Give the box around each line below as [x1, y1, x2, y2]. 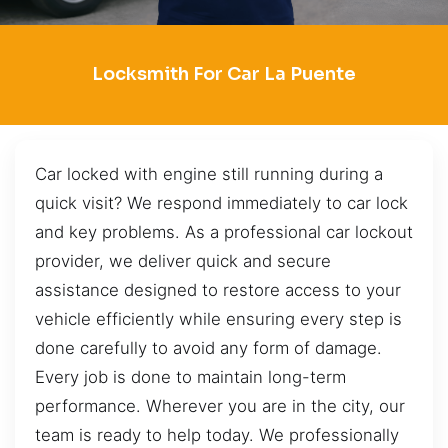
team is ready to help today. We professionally [35, 424, 399, 445]
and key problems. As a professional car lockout [35, 221, 413, 242]
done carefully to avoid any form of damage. [35, 337, 382, 358]
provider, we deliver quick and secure [35, 250, 331, 271]
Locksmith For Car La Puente [92, 63, 356, 86]
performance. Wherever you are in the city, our [35, 395, 405, 416]
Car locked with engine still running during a [35, 163, 383, 184]
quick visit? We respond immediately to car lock [35, 192, 408, 213]
